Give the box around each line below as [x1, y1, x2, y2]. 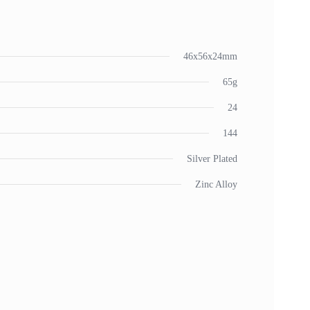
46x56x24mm [183, 51, 237, 62]
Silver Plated [187, 154, 237, 164]
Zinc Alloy [195, 179, 237, 190]
